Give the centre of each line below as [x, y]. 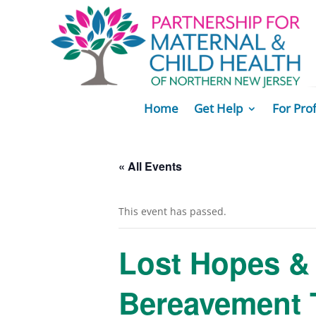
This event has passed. [172, 211]
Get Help [218, 108]
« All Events [150, 166]
